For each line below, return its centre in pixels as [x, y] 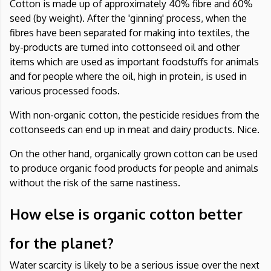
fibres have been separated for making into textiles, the [130, 33]
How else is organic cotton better [126, 214]
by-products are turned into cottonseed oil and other [125, 47]
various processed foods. [65, 91]
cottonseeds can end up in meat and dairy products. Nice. [135, 130]
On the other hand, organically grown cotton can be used [134, 154]
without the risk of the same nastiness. [95, 183]
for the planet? [62, 243]
